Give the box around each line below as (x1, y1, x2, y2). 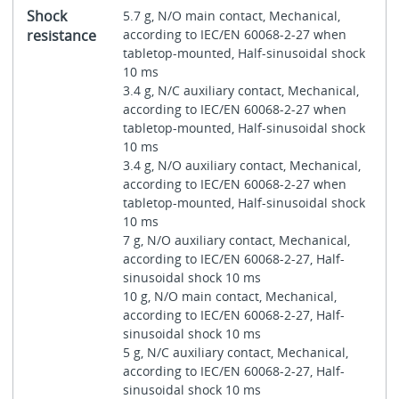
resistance (26, 25, 96, 45)
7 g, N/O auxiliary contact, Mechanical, (122, 231, 350, 248)
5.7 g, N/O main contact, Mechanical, (122, 6, 340, 24)
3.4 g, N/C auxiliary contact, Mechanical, (122, 81, 359, 99)
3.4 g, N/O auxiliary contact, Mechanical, (122, 156, 361, 174)
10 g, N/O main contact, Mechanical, (122, 287, 337, 305)
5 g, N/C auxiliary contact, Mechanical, (122, 343, 348, 361)
